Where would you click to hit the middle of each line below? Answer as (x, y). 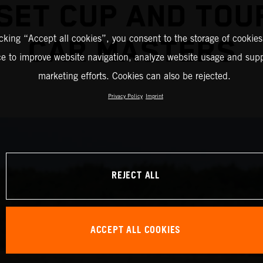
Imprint (154, 96)
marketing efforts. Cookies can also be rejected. (134, 76)
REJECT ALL (136, 176)
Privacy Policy (125, 96)
